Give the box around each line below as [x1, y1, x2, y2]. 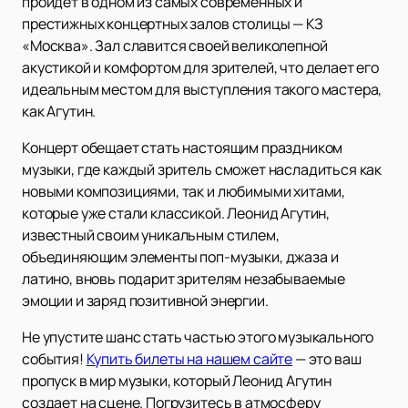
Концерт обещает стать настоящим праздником [22, 138, 343, 158]
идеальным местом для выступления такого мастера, [22, 79, 382, 100]
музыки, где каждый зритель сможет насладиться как [22, 159, 382, 180]
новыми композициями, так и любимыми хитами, [22, 181, 346, 202]
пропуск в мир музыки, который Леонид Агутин [22, 371, 332, 392]
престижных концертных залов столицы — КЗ [22, 14, 323, 35]
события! [22, 349, 87, 370]
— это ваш [292, 349, 362, 370]
